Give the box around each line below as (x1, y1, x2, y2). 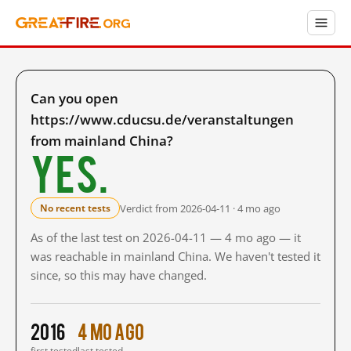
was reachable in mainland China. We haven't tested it (31, 248, 320, 264)
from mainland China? (31, 132, 173, 150)
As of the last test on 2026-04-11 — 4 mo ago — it (31, 230, 301, 245)
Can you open (31, 89, 118, 107)
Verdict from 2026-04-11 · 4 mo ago (120, 201, 280, 215)
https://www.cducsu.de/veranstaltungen (31, 110, 294, 128)
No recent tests (40, 201, 110, 215)
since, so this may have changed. (31, 267, 207, 283)
